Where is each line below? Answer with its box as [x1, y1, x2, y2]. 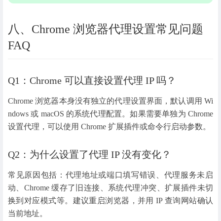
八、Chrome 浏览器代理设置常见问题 [8, 22, 203, 36]
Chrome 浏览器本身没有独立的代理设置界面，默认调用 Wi [8, 96, 213, 105]
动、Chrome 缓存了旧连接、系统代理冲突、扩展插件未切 [8, 183, 213, 192]
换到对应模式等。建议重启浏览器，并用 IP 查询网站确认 [8, 196, 213, 205]
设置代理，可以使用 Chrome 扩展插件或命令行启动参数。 [8, 122, 211, 131]
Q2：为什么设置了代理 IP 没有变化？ [8, 148, 171, 160]
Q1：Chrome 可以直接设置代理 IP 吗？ [8, 74, 176, 86]
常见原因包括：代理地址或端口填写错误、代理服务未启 [8, 170, 213, 179]
